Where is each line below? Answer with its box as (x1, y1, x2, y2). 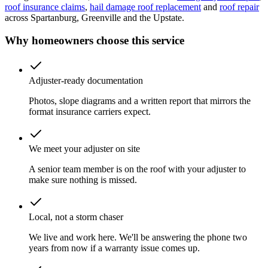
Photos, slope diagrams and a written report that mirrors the (29, 96, 251, 106)
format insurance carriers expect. (29, 106, 151, 117)
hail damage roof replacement (90, 1, 201, 12)
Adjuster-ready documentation (29, 75, 143, 86)
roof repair (220, 1, 259, 12)
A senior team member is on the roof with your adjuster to (29, 164, 246, 175)
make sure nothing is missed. (29, 175, 137, 185)
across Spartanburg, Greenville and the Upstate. (5, 12, 184, 23)
